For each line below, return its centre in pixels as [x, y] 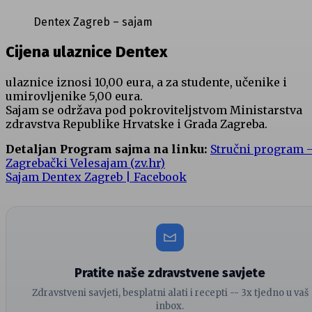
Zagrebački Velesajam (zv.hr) [85, 163]
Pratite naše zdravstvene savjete [170, 273]
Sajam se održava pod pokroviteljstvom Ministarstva [154, 110]
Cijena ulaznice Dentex [86, 52]
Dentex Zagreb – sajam [93, 22]
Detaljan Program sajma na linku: [107, 149]
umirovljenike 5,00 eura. [74, 96]
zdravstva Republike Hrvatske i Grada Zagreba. [136, 124]
